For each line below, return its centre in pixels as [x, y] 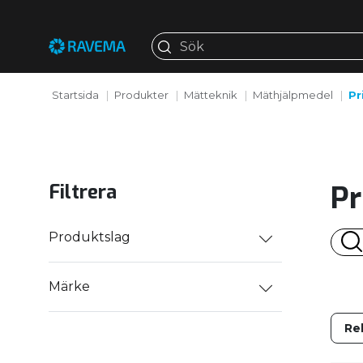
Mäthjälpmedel [293, 94]
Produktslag [90, 237]
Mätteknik [210, 94]
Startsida [75, 94]
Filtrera [83, 192]
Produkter [141, 94]
